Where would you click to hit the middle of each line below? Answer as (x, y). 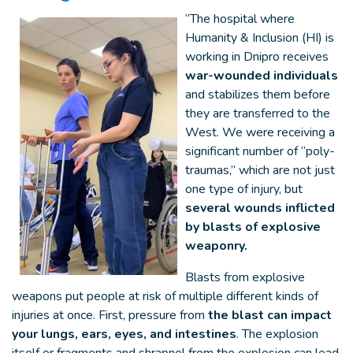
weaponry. (216, 246)
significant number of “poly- (260, 151)
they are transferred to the (258, 113)
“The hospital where (240, 19)
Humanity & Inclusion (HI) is (260, 38)
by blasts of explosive (253, 227)
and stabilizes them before (258, 95)
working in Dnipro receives (257, 57)
